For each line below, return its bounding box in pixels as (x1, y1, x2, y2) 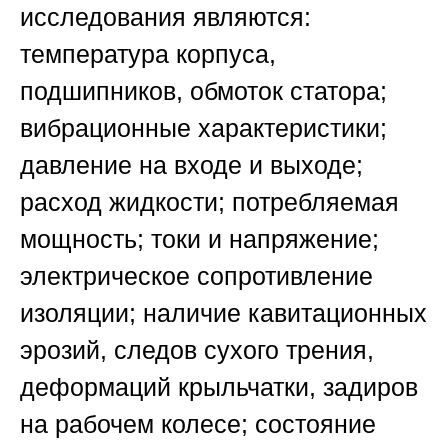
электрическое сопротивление (20, 261, 373, 290)
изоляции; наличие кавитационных (20, 298, 427, 327)
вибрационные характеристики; (20, 113, 387, 142)
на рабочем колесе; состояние (20, 409, 376, 438)
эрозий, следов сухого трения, (20, 335, 374, 364)
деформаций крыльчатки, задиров (20, 372, 418, 401)
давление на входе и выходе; (20, 150, 363, 179)
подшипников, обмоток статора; (20, 76, 387, 105)
